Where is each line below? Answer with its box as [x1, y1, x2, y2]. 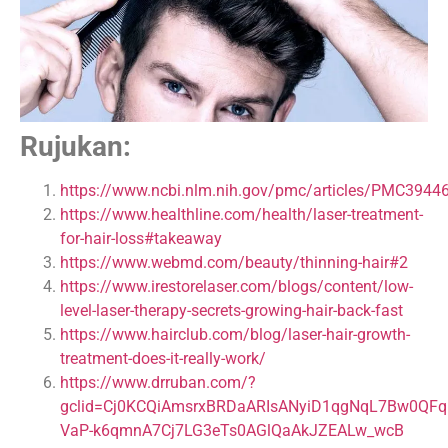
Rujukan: [20, 130, 131, 164]
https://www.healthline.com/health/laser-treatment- [60, 205, 423, 225]
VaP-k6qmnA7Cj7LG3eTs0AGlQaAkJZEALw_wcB [60, 421, 404, 441]
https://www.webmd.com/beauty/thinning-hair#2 [60, 253, 408, 273]
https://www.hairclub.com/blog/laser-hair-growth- [60, 325, 410, 345]
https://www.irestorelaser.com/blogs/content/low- [60, 277, 413, 297]
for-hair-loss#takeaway [60, 229, 222, 249]
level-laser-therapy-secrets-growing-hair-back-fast [60, 301, 403, 321]
